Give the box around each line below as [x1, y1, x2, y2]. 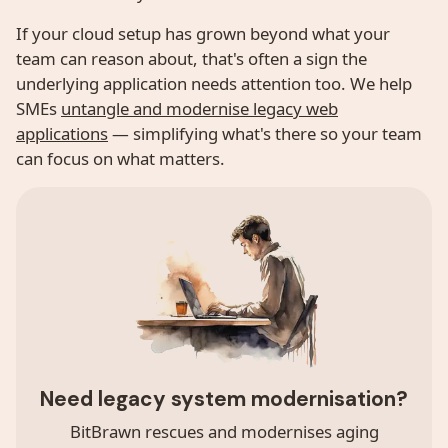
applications [16, 122, 108, 146]
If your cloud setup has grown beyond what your [16, 22, 390, 46]
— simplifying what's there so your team [108, 122, 422, 146]
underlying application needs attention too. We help [16, 72, 412, 96]
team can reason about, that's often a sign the [16, 47, 367, 71]
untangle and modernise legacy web [61, 97, 338, 121]
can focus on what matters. [16, 147, 225, 171]
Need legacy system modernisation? [40, 385, 408, 413]
